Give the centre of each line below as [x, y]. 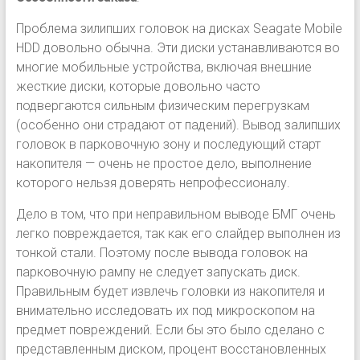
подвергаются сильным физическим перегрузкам [162, 106]
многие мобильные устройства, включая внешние [164, 67]
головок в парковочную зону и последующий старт [168, 144]
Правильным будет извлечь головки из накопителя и [170, 291]
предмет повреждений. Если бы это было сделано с [170, 330]
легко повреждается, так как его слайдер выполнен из [178, 233]
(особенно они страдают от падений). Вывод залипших [178, 125]
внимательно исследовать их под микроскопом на [165, 311]
